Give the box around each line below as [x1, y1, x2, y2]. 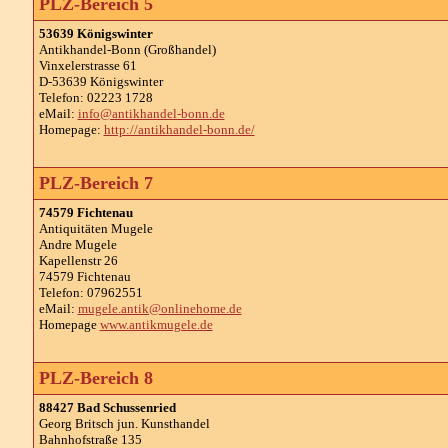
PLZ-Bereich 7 [38, 173, 153, 193]
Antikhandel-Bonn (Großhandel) [38, 42, 216, 57]
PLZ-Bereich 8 [38, 368, 153, 388]
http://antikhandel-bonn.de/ [103, 122, 255, 137]
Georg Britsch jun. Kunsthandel [38, 416, 210, 431]
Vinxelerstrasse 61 [38, 58, 137, 73]
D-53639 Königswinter [38, 74, 163, 89]
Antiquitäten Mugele [38, 221, 153, 236]
